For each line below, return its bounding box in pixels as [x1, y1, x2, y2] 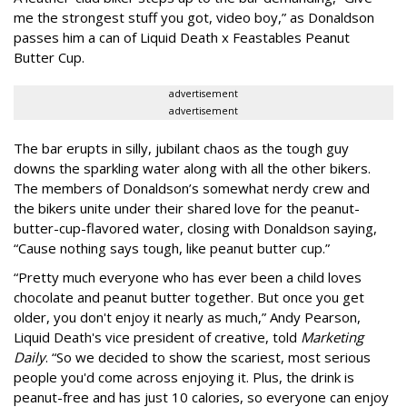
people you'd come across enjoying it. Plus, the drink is [14, 367, 354, 386]
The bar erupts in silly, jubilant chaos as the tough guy [14, 138, 349, 157]
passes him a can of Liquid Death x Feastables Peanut [14, 27, 350, 46]
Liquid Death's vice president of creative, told [14, 327, 301, 346]
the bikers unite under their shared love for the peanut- [14, 198, 360, 217]
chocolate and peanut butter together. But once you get [14, 287, 364, 306]
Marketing [301, 327, 363, 346]
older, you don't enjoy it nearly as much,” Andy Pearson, [14, 307, 361, 326]
